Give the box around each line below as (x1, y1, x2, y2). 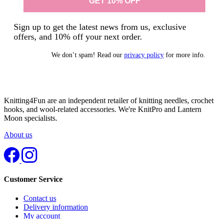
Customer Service (4, 175, 63, 183)
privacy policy (124, 51, 164, 59)
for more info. (164, 51, 205, 59)
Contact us (23, 194, 56, 203)
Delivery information (23, 203, 88, 212)
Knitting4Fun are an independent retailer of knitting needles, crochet (4, 96, 214, 105)
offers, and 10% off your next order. (14, 31, 142, 42)
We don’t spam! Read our (51, 51, 124, 59)
